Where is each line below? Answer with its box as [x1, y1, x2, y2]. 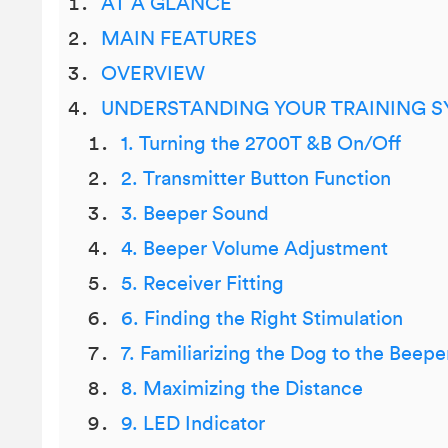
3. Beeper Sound [121, 204, 269, 224]
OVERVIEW [101, 64, 205, 84]
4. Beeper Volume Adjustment [121, 239, 388, 259]
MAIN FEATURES [101, 29, 257, 49]
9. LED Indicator [121, 414, 265, 434]
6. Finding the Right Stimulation [121, 309, 403, 329]
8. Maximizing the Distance [121, 379, 363, 399]
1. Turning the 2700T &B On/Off [121, 134, 401, 154]
